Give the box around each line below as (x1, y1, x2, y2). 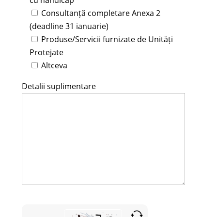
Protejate (29, 46, 63, 58)
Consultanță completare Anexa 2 (41, 7, 160, 18)
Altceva (41, 60, 67, 71)
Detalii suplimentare (21, 80, 96, 92)
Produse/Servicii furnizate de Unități (41, 33, 173, 45)
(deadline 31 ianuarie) (29, 20, 108, 31)
